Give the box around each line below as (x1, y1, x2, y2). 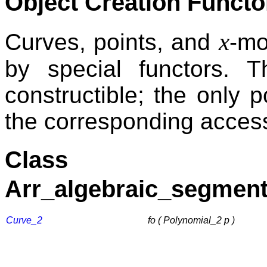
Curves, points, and (5, 29, 219, 55)
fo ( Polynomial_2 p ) (148, 215, 235, 226)
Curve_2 (6, 215, 42, 226)
